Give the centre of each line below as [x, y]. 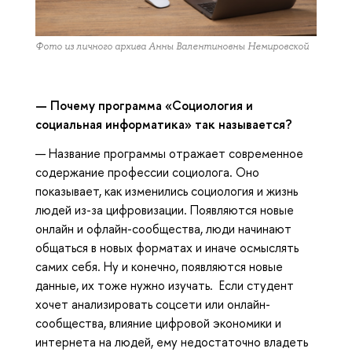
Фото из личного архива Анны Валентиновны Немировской [172, 47]
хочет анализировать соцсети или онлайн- [153, 304]
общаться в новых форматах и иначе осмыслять [167, 247]
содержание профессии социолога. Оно [147, 172]
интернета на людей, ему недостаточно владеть [172, 341]
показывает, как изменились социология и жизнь [167, 191]
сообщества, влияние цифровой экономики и [158, 323]
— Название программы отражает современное [169, 153]
